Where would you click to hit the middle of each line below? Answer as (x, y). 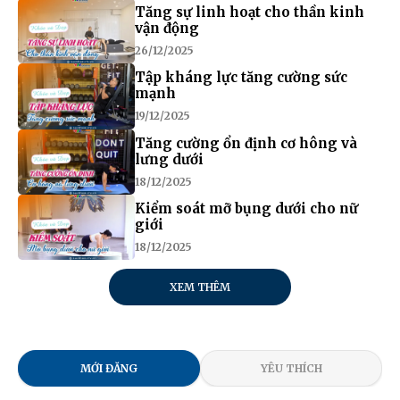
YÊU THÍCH (291, 369)
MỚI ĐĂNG (109, 369)
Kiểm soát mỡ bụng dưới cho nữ (246, 209)
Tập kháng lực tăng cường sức (241, 78)
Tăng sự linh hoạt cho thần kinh (249, 12)
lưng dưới (169, 159)
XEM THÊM (200, 287)
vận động (167, 28)
